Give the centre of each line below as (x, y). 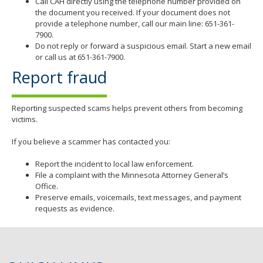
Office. (47, 186)
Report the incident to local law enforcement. (114, 164)
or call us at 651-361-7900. (80, 57)
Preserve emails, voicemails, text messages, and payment (138, 198)
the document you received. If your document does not (133, 13)
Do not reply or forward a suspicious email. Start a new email (143, 46)
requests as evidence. (75, 209)
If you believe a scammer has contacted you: (91, 142)
